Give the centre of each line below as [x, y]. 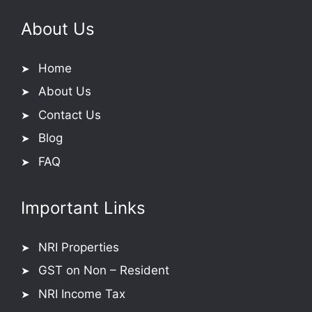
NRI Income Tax [82, 294]
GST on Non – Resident [104, 271]
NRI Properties [79, 247]
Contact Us [70, 115]
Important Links [83, 208]
